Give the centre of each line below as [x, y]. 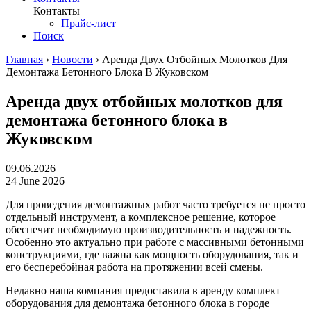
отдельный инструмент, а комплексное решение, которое [141, 217]
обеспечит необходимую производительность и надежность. [149, 229]
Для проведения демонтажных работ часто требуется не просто [155, 204]
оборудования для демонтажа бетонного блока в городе [137, 303]
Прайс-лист [89, 23]
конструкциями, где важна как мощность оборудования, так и [152, 254]
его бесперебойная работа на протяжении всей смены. [134, 267]
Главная [24, 59]
